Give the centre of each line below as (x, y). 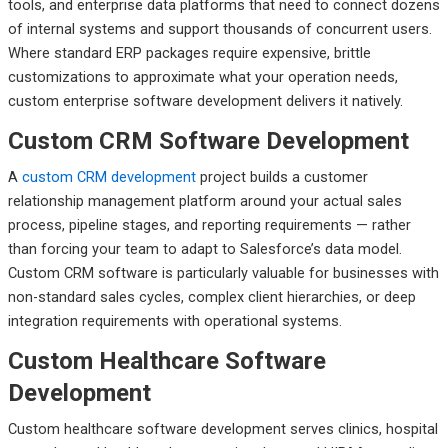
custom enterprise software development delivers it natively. (205, 100)
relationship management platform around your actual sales (204, 200)
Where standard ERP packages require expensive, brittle (189, 52)
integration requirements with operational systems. (174, 320)
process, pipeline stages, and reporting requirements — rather (209, 224)
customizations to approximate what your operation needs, (202, 76)
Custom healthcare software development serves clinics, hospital (222, 428)
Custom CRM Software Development (208, 140)
